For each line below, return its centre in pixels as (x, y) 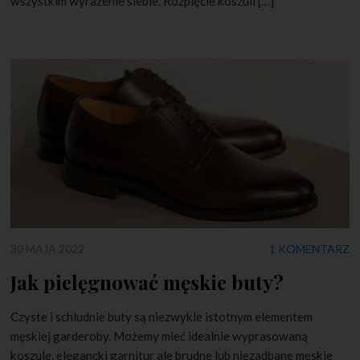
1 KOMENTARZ (309, 248)
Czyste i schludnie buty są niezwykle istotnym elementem (162, 316)
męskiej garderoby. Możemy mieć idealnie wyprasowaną (160, 335)
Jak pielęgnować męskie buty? (147, 282)
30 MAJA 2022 (48, 248)
